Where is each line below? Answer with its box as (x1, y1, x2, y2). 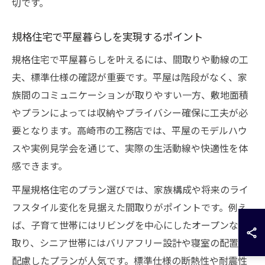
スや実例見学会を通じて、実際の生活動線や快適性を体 (12, 141, 248, 155)
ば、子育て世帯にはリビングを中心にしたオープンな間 (12, 218, 248, 232)
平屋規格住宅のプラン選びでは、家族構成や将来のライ (12, 182, 248, 196)
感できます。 (12, 159, 67, 173)
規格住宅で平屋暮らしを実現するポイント (12, 29, 203, 44)
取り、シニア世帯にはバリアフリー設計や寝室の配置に (12, 235, 248, 250)
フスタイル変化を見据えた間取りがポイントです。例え (12, 200, 247, 214)
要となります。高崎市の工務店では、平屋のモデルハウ (12, 123, 247, 137)
